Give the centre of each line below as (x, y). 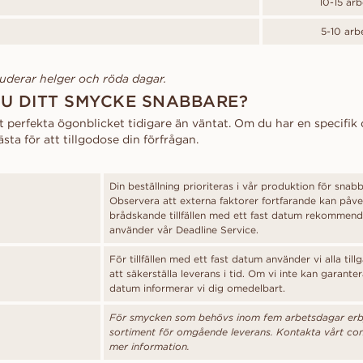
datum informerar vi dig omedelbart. (197, 288)
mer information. (149, 346)
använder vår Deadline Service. (184, 230)
